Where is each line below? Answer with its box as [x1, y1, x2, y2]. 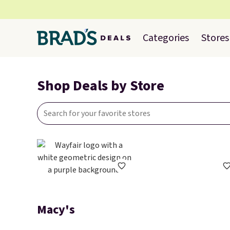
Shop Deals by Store [37, 75, 164, 96]
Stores [201, 31, 229, 45]
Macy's [37, 201, 75, 219]
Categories [143, 31, 189, 45]
